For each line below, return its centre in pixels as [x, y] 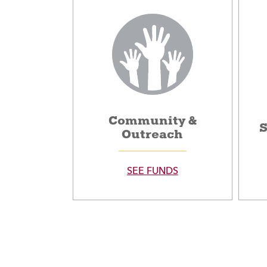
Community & [152, 121]
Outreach [153, 135]
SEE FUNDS [152, 172]
